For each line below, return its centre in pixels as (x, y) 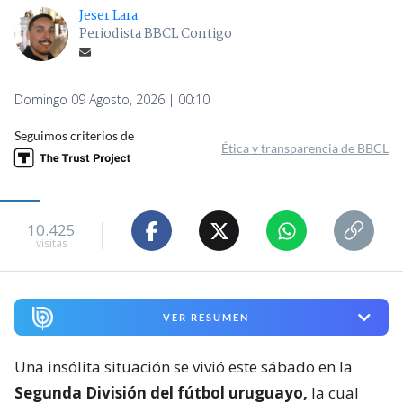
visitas (51, 243)
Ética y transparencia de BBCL (305, 148)
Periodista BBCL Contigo (156, 35)
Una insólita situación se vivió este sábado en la (184, 367)
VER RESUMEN (206, 318)
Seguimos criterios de (74, 136)
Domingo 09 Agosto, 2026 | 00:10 (112, 100)
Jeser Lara (108, 17)
